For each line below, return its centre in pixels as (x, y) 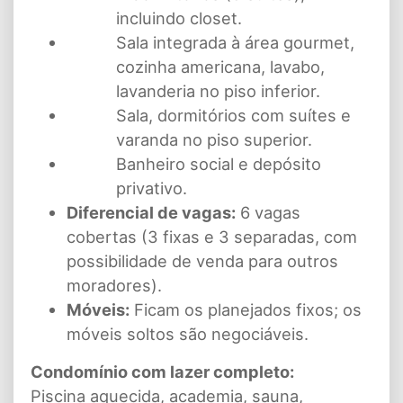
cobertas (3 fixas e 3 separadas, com (212, 237)
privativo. (151, 188)
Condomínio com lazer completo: (162, 372)
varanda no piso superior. (214, 140)
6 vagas (268, 213)
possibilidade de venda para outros (202, 261)
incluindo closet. (179, 18)
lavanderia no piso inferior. (218, 91)
